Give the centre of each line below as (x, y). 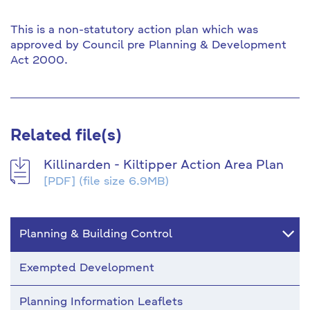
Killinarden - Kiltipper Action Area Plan (164, 165)
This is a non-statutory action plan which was (134, 30)
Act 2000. (39, 61)
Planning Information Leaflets (101, 302)
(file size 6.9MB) (122, 182)
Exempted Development (87, 268)
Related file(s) (66, 136)
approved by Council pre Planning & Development (148, 46)
